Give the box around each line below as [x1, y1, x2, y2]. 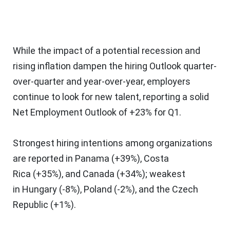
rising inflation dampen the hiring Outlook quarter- [13, 60, 217, 71]
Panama [75, 152, 109, 164]
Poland [84, 183, 112, 195]
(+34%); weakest [114, 168, 185, 179]
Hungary [22, 183, 57, 195]
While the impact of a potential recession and [13, 45, 200, 56]
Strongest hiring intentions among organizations [13, 137, 213, 148]
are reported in [13, 152, 75, 164]
